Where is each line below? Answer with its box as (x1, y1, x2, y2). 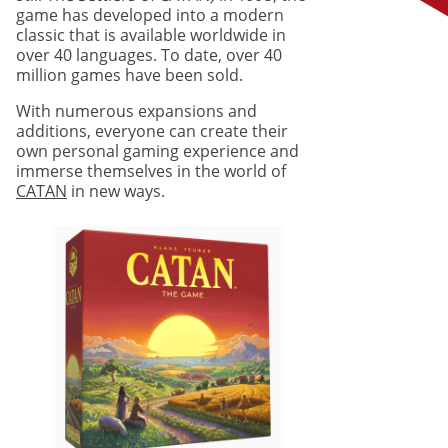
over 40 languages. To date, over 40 (16, 43, 282, 66)
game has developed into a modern (16, 3, 284, 26)
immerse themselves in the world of (16, 159, 286, 182)
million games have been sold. (16, 63, 243, 86)
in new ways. (67, 179, 165, 202)
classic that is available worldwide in (16, 23, 286, 46)
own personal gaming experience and (16, 139, 299, 162)
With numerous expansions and (16, 99, 257, 122)
